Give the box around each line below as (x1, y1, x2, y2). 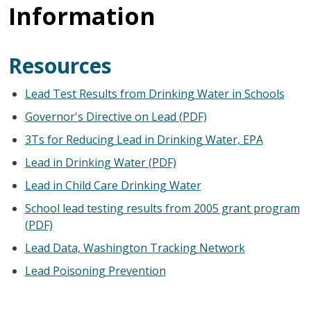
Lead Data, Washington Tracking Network (24, 239, 245, 255)
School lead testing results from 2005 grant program (24, 200, 300, 216)
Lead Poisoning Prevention (24, 262, 166, 278)
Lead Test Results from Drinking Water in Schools (24, 85, 285, 101)
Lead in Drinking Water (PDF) (24, 154, 176, 170)
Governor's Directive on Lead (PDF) (24, 108, 207, 124)
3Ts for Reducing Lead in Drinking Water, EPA (24, 131, 263, 147)
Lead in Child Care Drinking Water (24, 177, 201, 193)
